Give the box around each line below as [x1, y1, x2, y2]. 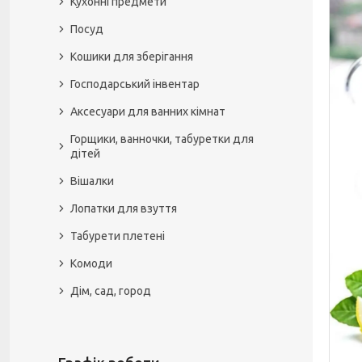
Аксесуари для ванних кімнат [70, 105, 225, 118]
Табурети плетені [70, 229, 165, 242]
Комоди [70, 257, 112, 270]
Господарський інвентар [70, 78, 200, 90]
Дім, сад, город [70, 284, 151, 297]
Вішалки [70, 175, 114, 187]
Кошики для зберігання [70, 50, 193, 63]
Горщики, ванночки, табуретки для [70, 133, 254, 145]
